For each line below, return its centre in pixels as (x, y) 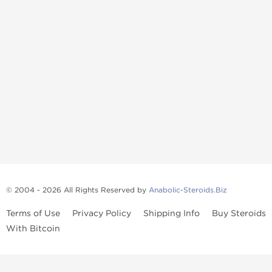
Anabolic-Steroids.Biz (188, 190)
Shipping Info (172, 213)
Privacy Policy (102, 213)
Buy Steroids (239, 213)
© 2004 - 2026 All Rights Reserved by (77, 190)
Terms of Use (33, 213)
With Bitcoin (33, 229)
